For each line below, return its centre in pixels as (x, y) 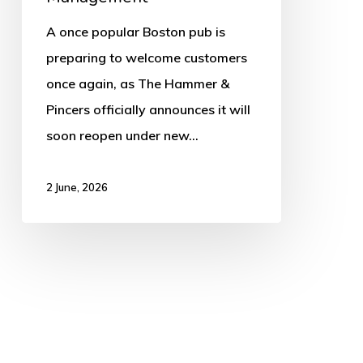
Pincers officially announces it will (148, 110)
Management (61, 16)
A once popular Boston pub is (135, 32)
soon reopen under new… (122, 136)
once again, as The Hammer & (137, 84)
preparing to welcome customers (146, 58)
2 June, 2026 (77, 188)
